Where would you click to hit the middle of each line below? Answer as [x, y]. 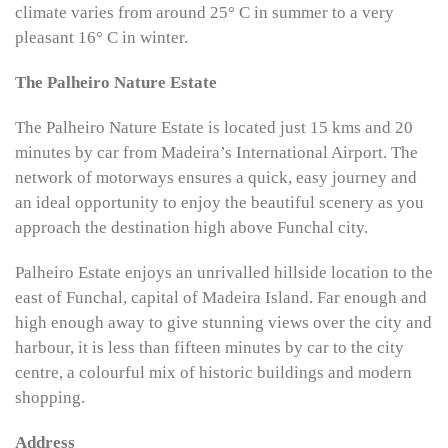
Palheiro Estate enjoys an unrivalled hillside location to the [224, 272]
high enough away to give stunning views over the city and [223, 322]
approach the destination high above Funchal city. [191, 227]
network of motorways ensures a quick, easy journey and [216, 177]
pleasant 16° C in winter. [101, 37]
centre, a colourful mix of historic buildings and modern [213, 372]
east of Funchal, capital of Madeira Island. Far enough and [221, 297]
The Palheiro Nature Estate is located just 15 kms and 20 [214, 127]
